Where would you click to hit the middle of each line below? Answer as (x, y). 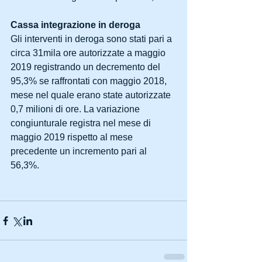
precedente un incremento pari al (80, 151)
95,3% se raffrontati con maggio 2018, (90, 81)
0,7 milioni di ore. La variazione (76, 109)
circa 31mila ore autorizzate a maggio (89, 53)
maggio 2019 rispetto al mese (73, 137)
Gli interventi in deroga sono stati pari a (92, 39)
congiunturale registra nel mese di (82, 123)
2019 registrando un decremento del (87, 67)
